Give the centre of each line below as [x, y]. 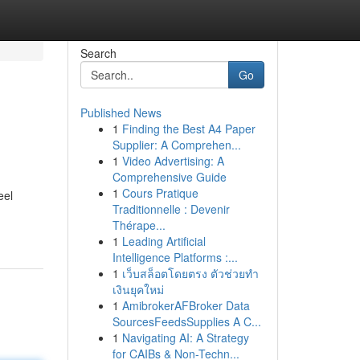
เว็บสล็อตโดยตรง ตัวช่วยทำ [190, 273]
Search [98, 53]
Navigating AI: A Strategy [185, 337]
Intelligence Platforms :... [175, 257]
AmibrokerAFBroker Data [186, 305]
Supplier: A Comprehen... [176, 145]
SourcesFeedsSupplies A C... [186, 321]
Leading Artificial [164, 241]
